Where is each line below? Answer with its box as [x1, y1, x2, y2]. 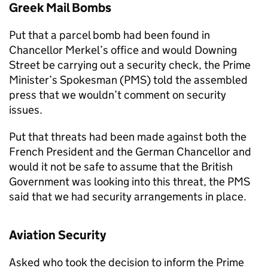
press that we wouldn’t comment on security [9, 88, 226, 102]
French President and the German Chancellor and [9, 145, 251, 159]
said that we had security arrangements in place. [9, 190, 246, 203]
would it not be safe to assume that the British [9, 160, 233, 173]
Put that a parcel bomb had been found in [9, 28, 210, 42]
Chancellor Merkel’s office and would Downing [9, 43, 237, 57]
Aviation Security [9, 227, 106, 243]
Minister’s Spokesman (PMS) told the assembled [9, 73, 248, 87]
